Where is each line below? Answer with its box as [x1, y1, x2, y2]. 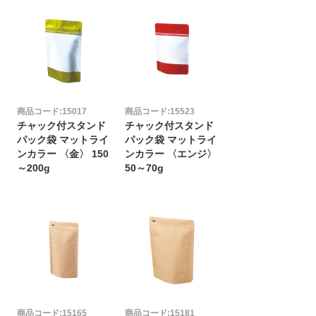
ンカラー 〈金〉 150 [16, 148, 109, 159]
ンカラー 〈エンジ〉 [125, 148, 217, 159]
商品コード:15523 [125, 106, 195, 116]
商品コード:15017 [16, 106, 87, 116]
